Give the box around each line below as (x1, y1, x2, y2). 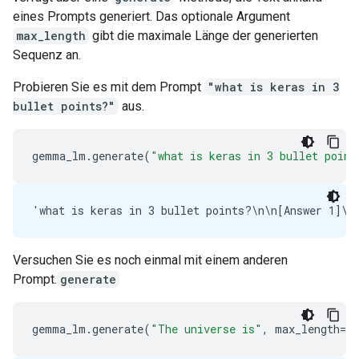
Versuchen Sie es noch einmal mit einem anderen (13, 252, 288, 268)
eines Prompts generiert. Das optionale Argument (13, 9, 290, 24)
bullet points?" (13, 99, 115, 114)
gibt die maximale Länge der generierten (89, 28, 318, 43)
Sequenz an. (13, 47, 81, 63)
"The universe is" (151, 321, 262, 337)
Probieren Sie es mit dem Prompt (13, 79, 204, 95)
